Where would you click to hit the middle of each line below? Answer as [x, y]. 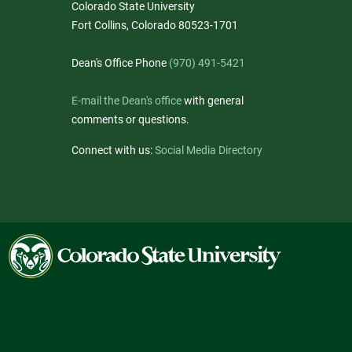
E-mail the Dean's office [126, 101]
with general [213, 101]
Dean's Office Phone [120, 63]
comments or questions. [130, 119]
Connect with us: [113, 150]
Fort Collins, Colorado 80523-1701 [155, 25]
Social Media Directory [209, 150]
